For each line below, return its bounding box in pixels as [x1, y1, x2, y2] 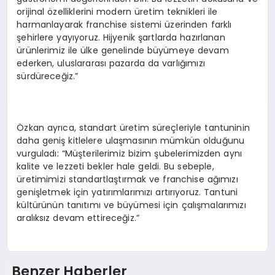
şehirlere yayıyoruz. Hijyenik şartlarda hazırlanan [17, 31, 225, 44]
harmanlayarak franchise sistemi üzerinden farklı [17, 18, 232, 31]
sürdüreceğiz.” [17, 69, 79, 82]
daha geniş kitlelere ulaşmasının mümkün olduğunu [17, 134, 245, 147]
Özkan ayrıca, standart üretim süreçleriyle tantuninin [17, 121, 250, 134]
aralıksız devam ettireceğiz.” [17, 211, 140, 224]
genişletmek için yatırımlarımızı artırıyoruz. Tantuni [17, 185, 238, 198]
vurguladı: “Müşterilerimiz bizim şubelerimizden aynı [17, 147, 242, 160]
